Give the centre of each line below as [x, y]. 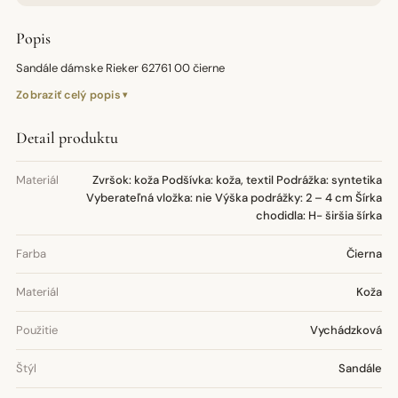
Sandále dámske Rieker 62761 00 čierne [120, 68]
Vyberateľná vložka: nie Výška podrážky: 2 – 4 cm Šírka [234, 198]
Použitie [37, 330]
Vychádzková [346, 330]
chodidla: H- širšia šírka [319, 215]
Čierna [364, 254]
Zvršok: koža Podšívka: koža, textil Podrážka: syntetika [237, 180]
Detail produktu [67, 138]
